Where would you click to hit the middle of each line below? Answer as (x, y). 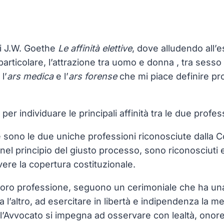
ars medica (30, 76)
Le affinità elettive (95, 48)
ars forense (93, 76)
